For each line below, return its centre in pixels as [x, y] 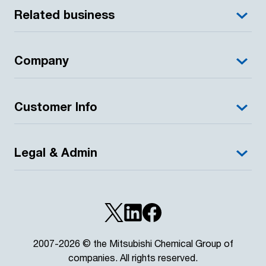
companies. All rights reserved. [133, 258]
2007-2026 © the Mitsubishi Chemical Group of [133, 243]
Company [42, 61]
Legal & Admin [56, 153]
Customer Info [56, 106]
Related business [64, 14]
